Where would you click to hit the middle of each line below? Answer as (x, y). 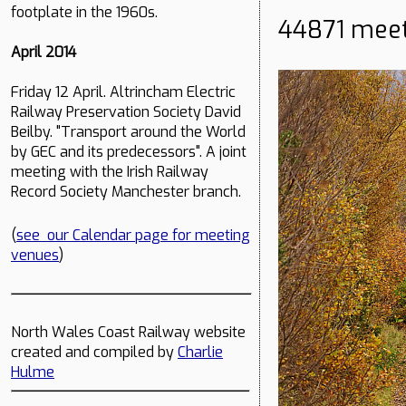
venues (35, 256)
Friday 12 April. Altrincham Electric (123, 92)
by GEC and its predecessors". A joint (129, 152)
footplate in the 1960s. (84, 13)
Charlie (200, 353)
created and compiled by (94, 353)
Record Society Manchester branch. (126, 192)
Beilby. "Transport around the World (128, 132)
